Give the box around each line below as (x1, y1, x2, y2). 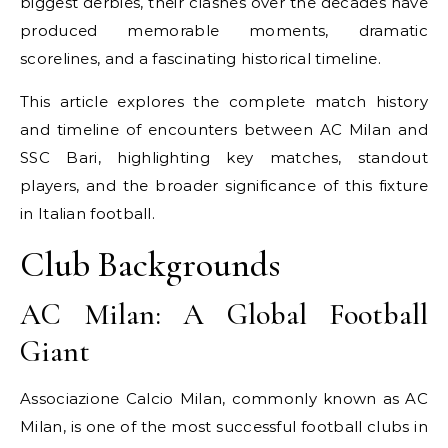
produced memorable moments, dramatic (20, 20, 428, 40)
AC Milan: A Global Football (20, 295, 428, 333)
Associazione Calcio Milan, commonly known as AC (20, 388, 428, 408)
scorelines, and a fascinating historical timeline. (20, 48, 381, 68)
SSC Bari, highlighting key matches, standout (20, 147, 428, 167)
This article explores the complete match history (20, 91, 428, 111)
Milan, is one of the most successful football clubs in (20, 416, 428, 436)
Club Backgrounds (20, 242, 281, 286)
